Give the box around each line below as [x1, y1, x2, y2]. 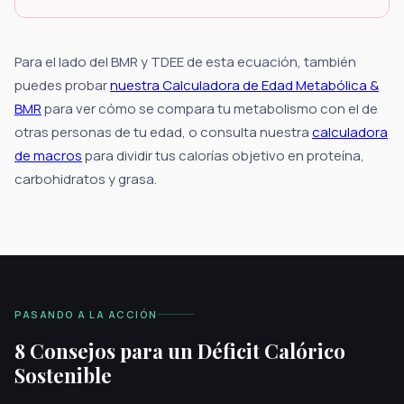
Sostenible [14, 362, 112, 390]
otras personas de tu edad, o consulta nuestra [14, 122, 312, 142]
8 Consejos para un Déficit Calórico [14, 337, 345, 365]
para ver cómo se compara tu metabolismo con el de [41, 98, 378, 118]
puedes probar [14, 75, 110, 95]
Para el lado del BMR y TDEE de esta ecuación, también [14, 51, 356, 71]
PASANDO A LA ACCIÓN [14, 307, 158, 321]
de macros [14, 145, 82, 165]
